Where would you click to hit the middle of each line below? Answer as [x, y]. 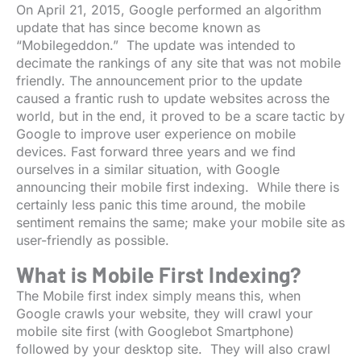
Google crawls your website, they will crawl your [164, 314]
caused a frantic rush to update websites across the [173, 99]
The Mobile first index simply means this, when [158, 296]
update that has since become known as [138, 28]
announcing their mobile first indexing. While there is [178, 187]
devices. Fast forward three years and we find [156, 152]
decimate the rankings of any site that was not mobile [178, 63]
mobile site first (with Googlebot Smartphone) [155, 332]
